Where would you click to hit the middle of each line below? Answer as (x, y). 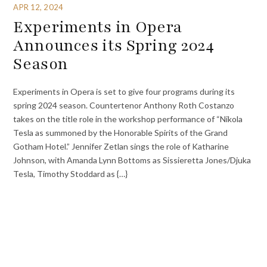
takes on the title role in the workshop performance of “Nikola (128, 119)
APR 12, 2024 (38, 7)
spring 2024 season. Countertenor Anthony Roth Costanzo (124, 105)
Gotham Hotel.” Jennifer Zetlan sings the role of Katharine (121, 147)
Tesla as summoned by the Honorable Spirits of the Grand (121, 133)
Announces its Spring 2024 (114, 45)
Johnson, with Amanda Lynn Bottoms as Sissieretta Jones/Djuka (132, 160)
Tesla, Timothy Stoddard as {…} (71, 174)
